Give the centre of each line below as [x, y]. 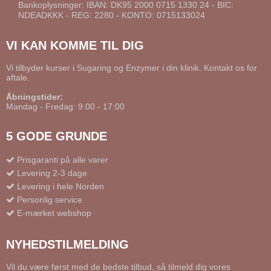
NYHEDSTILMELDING [67, 245]
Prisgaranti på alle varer [63, 160]
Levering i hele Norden [60, 187]
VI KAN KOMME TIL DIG [75, 46]
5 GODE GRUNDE [57, 136]
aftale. [18, 77]
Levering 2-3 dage [52, 173]
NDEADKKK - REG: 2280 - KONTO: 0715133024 [112, 15]
